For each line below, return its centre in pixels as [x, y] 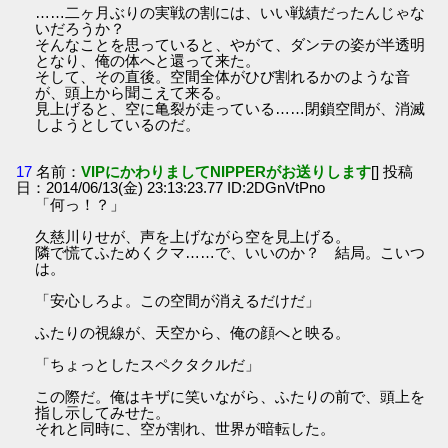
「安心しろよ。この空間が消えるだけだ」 [178, 301]
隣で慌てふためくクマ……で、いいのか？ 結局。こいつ [230, 253]
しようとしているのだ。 [118, 125]
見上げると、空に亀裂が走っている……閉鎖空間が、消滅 [230, 109]
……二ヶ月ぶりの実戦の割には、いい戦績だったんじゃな [230, 13]
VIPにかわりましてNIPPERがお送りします [226, 172]
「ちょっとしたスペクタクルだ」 [148, 365]
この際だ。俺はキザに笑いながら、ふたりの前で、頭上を [230, 397]
